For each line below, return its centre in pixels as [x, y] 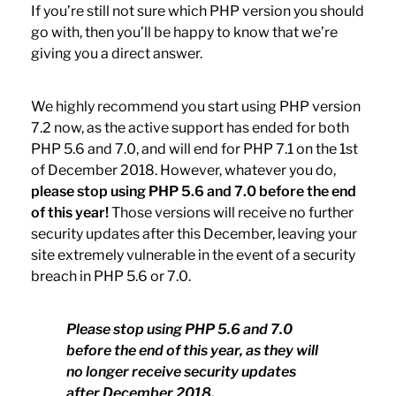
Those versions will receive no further [231, 212]
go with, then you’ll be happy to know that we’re [184, 32]
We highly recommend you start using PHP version [195, 106]
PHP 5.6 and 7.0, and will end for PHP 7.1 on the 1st [194, 148]
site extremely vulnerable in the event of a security [193, 255]
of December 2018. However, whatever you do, [183, 170]
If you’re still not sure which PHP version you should [197, 11]
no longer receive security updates [181, 371]
